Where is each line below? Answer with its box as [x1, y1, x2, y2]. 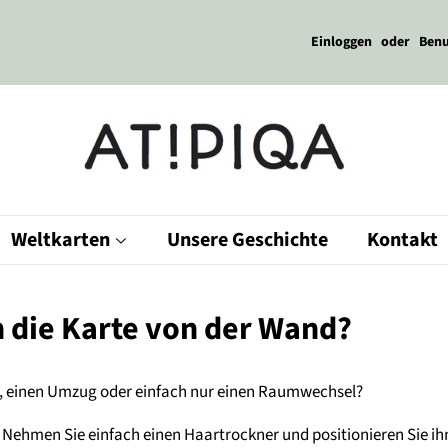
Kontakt [366, 226, 438, 254]
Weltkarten [10, 226, 114, 254]
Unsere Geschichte [166, 226, 328, 254]
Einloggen [311, 32, 373, 52]
